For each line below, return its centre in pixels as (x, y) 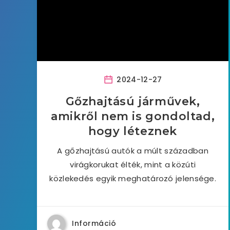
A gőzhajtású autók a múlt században (133, 151)
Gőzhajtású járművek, (133, 101)
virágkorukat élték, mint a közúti (133, 165)
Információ (94, 223)
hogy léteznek (133, 131)
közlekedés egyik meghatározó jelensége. (133, 178)
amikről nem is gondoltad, (133, 116)
